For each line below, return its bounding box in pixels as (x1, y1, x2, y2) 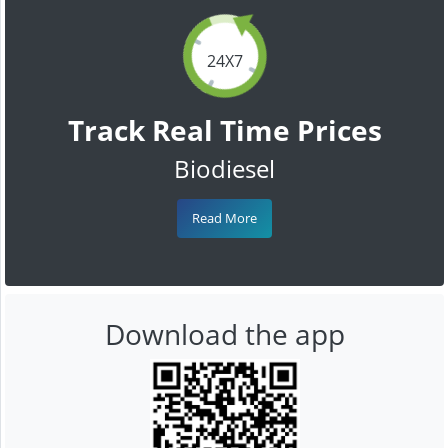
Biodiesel (174, 151, 275, 185)
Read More (192, 208, 257, 227)
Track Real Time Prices (67, 110, 382, 149)
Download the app (104, 314, 345, 353)
